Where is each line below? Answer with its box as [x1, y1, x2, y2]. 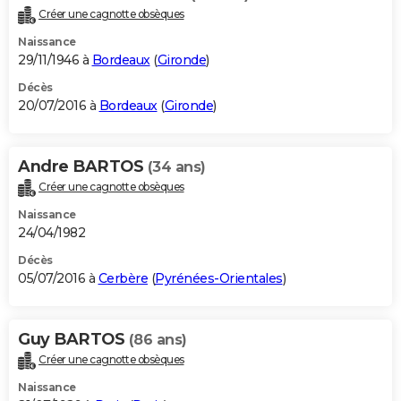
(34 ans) [147, 158, 206, 176]
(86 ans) [128, 331, 187, 349]
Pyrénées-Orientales [155, 270, 283, 287]
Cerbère [98, 270, 148, 287]
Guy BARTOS [18, 329, 129, 350]
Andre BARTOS [18, 157, 148, 177]
